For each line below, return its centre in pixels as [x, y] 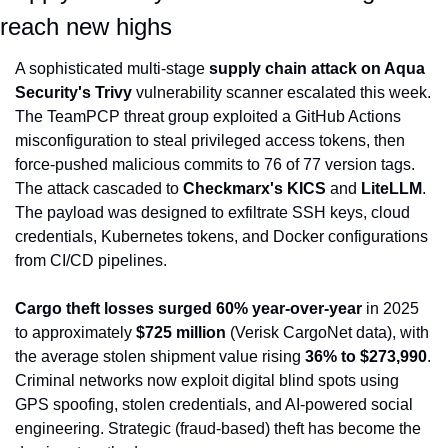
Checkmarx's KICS [254, 189]
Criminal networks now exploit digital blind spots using [207, 381]
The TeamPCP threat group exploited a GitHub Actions [208, 117]
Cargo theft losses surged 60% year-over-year [188, 309]
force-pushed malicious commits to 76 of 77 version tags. [215, 165]
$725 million [181, 333]
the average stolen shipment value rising [160, 357]
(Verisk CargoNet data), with [327, 333]
